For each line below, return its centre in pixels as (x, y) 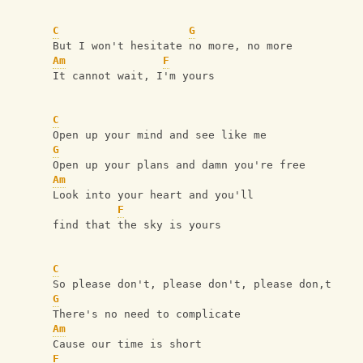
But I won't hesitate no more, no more (173, 46)
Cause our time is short (127, 344)
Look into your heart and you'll (156, 195)
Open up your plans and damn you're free (179, 165)
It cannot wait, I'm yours (134, 76)
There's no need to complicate (147, 314)
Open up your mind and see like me (160, 135)
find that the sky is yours (137, 225)
